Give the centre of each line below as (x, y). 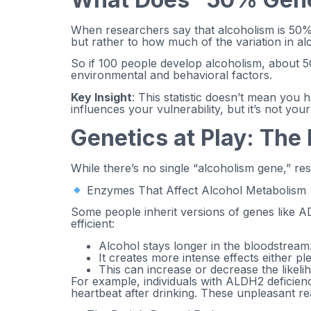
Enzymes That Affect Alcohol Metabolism (195, 191)
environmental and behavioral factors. (171, 75)
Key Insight (101, 97)
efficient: (93, 224)
